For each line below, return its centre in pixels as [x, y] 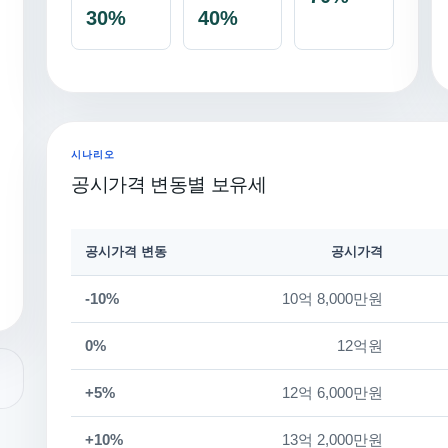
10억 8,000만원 [332, 299]
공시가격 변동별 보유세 [169, 184]
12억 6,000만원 [332, 393]
